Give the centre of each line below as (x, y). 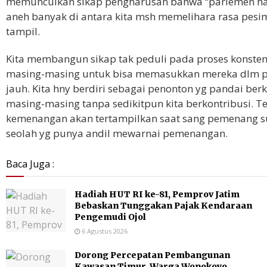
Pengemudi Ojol (110, 217)
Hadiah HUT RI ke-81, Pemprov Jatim (157, 195)
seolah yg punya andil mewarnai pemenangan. (117, 133)
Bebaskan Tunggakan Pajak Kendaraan (163, 206)
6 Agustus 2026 (104, 231)
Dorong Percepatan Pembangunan (152, 255)
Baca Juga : (30, 164)
